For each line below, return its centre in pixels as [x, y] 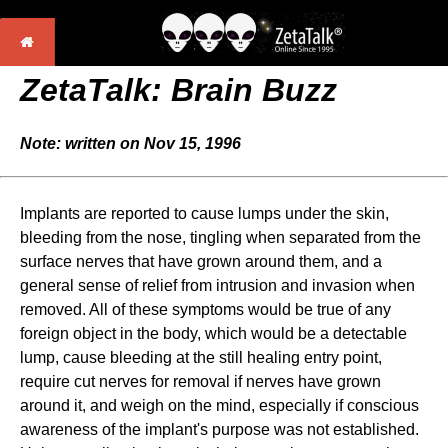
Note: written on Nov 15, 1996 [130, 143]
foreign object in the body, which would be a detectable [213, 333]
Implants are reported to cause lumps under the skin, [204, 213]
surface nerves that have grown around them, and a [201, 261]
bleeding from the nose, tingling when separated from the [220, 237]
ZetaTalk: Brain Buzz [178, 90]
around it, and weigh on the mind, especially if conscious [219, 405]
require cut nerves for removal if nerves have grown [200, 381]
